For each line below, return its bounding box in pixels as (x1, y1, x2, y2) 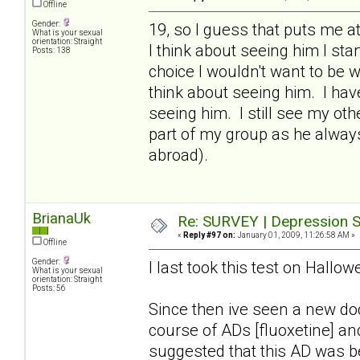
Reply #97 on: (183, 230, 235, 239)
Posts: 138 (32, 45, 71, 55)
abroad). (149, 145, 212, 165)
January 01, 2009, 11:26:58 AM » (235, 230, 355, 239)
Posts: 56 (32, 283, 66, 292)
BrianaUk (32, 209, 91, 227)
